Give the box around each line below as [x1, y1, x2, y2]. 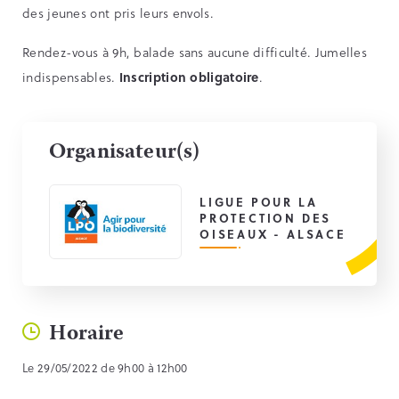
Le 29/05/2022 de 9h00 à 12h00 [22, 358, 188, 376]
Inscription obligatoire [118, 68, 259, 87]
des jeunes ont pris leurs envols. [22, 4, 214, 23]
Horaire [40, 316, 125, 352]
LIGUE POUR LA [199, 193, 318, 211]
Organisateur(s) [49, 135, 200, 171]
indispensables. [22, 68, 119, 87]
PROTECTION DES [199, 209, 332, 227]
